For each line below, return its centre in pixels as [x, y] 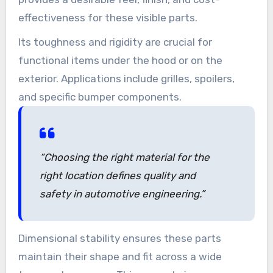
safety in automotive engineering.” [122, 193]
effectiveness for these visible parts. [108, 17]
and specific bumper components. [100, 97]
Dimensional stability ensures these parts [119, 238]
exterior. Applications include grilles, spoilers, [126, 78]
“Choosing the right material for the [124, 157]
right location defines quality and [117, 175]
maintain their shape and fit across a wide [120, 256]
